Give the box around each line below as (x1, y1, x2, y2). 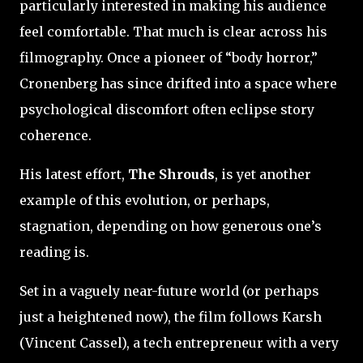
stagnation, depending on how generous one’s (19, 217, 322, 234)
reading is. (19, 243, 89, 260)
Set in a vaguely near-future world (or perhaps (19, 282, 319, 299)
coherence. (19, 126, 95, 143)
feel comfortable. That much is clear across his (19, 23, 327, 40)
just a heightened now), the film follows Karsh (19, 308, 322, 325)
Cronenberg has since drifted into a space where (19, 75, 337, 92)
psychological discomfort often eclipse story (19, 100, 314, 117)
